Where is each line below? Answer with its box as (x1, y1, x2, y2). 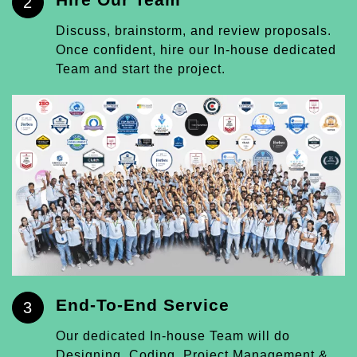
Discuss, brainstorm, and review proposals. (56, 23, 331, 37)
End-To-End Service (56, 296, 229, 315)
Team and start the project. (56, 61, 226, 76)
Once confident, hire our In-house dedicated (56, 42, 336, 57)
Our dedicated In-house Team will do (56, 329, 290, 343)
